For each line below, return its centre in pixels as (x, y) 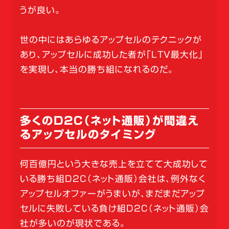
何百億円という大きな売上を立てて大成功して (114, 164)
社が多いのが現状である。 (73, 223)
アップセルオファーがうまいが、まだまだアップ (112, 194)
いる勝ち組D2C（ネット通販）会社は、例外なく (113, 179)
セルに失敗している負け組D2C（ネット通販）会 (114, 209)
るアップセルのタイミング (88, 134)
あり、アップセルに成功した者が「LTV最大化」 (111, 54)
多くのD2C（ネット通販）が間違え (109, 121)
